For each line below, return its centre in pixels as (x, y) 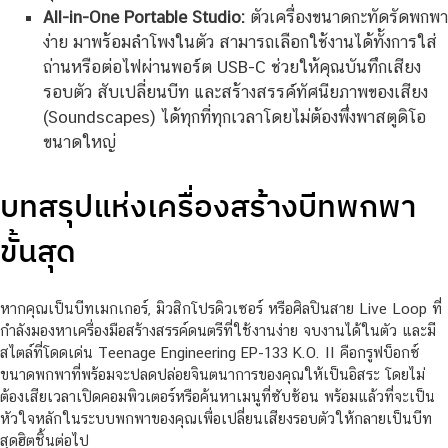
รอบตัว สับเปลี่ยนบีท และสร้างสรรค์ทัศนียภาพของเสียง (235, 92)
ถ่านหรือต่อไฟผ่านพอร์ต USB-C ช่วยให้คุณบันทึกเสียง (231, 67)
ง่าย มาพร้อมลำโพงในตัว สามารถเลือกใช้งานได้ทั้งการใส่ (239, 42)
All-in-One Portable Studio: (143, 17)
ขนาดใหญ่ (79, 142)
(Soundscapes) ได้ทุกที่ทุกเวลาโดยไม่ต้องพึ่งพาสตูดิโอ (234, 117)
